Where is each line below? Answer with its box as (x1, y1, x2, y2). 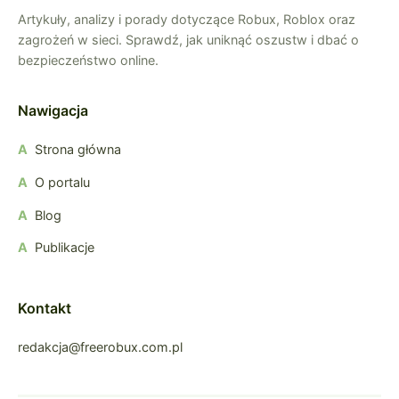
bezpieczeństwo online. (18, 53, 159, 69)
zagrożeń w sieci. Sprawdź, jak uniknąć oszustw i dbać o (18, 32, 359, 48)
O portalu (35, 174, 90, 190)
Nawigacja (18, 102, 88, 120)
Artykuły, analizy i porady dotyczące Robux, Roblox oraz (18, 12, 355, 28)
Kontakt (18, 298, 71, 317)
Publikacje (35, 240, 94, 256)
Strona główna (35, 142, 121, 158)
